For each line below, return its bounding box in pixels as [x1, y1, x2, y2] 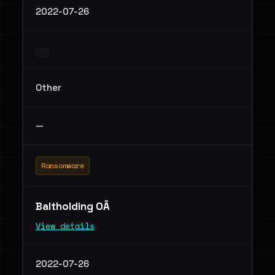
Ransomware [41, 160, 84, 171]
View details [36, 220, 95, 232]
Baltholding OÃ [36, 199, 112, 213]
